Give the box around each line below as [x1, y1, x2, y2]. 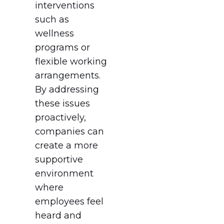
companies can [35, 126, 104, 137]
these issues [35, 98, 90, 109]
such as [35, 14, 69, 25]
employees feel [35, 196, 103, 207]
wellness [35, 28, 74, 39]
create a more [35, 140, 98, 151]
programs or [35, 42, 90, 53]
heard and [35, 210, 81, 221]
